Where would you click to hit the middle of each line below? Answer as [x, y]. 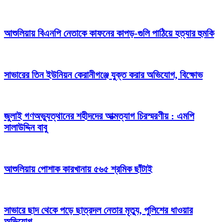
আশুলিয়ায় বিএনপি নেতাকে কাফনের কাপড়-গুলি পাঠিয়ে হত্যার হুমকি [109, 33]
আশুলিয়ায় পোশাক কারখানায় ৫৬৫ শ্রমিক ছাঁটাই [78, 169]
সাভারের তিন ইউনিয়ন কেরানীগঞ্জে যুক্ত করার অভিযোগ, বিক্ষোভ [103, 75]
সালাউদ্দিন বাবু [26, 128]
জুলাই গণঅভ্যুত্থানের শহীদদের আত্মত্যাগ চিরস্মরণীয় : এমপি [99, 116]
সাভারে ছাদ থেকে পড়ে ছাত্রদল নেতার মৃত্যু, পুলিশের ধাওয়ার [98, 210]
